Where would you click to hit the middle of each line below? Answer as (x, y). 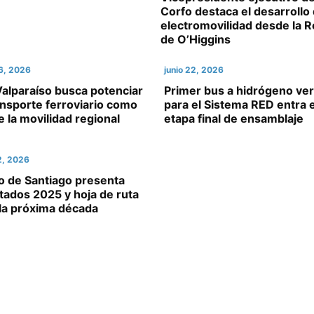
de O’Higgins (196, 39)
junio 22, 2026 (194, 70)
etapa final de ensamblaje (234, 118)
